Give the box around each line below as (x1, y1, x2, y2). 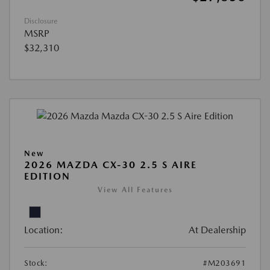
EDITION (24, 171, 71, 183)
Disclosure (24, 17, 57, 26)
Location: (24, 224, 63, 236)
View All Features (97, 186, 173, 195)
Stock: (24, 259, 48, 268)
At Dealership (189, 224, 246, 236)
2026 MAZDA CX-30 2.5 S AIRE (24, 159, 197, 171)
